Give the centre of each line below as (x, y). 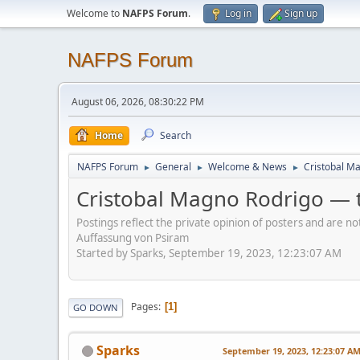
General (173, 167)
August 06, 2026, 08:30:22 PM (138, 102)
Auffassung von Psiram (133, 237)
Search (176, 135)
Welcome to (94, 13)
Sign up (301, 13)
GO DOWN (96, 307)
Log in (238, 13)
